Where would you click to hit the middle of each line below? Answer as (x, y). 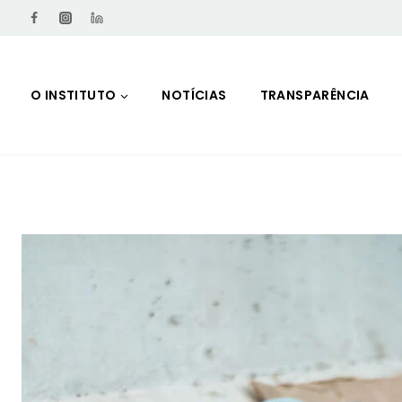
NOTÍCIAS (194, 95)
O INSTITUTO (74, 95)
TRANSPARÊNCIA (315, 95)
